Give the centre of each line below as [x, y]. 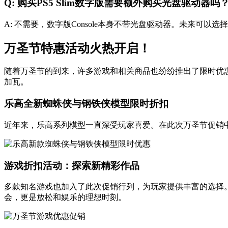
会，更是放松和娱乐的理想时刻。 [65, 197]
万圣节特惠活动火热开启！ [77, 48]
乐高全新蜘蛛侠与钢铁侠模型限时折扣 [86, 104]
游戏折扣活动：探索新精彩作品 [72, 165]
